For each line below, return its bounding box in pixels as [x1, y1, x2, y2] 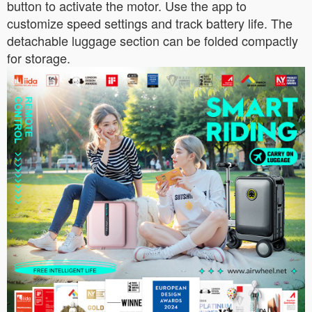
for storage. [7, 49, 70, 67]
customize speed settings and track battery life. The [7, 14, 292, 32]
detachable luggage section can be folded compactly [7, 31, 298, 49]
